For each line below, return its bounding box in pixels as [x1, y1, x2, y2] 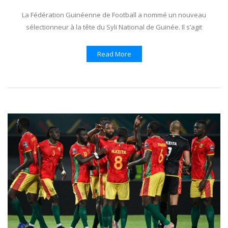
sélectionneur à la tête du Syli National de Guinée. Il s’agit [26, 22, 202, 32]
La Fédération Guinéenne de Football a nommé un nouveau [22, 10, 206, 20]
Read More [97, 49, 131, 59]
